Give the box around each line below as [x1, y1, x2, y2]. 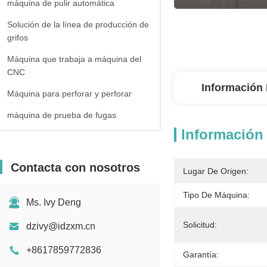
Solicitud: [183, 220, 217, 229]
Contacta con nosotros [11, 161, 140, 174]
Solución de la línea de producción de [7, 20, 149, 29]
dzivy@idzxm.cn [26, 221, 95, 231]
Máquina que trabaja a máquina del [7, 54, 141, 64]
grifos [7, 33, 28, 42]
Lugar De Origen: [183, 166, 249, 176]
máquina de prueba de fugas [7, 110, 116, 120]
